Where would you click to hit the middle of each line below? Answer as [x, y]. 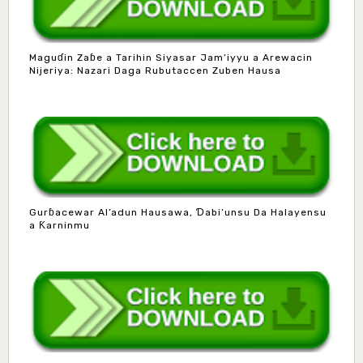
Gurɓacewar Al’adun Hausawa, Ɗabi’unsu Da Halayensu [178, 212]
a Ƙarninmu [60, 225]
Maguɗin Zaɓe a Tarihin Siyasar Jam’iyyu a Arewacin [171, 57]
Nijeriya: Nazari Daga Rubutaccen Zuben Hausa [155, 70]
